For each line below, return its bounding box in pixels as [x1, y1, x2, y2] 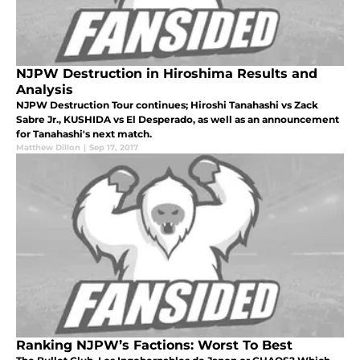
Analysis [16, 82, 73, 98]
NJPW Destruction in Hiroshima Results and [16, 66, 317, 82]
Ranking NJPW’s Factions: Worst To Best [16, 337, 292, 354]
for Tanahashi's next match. [16, 128, 152, 141]
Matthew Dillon [16, 142, 80, 153]
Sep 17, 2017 [89, 142, 138, 153]
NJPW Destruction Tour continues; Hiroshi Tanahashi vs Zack [16, 99, 318, 112]
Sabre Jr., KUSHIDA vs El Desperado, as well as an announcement [16, 113, 339, 126]
